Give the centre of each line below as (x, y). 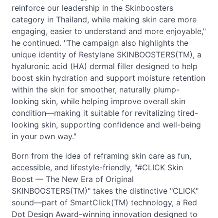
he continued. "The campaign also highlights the (100, 43)
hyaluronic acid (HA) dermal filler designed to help (105, 66)
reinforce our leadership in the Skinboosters (92, 8)
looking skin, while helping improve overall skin (99, 101)
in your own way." (44, 136)
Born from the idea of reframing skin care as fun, (101, 156)
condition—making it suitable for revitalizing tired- (105, 113)
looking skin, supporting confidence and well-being (106, 125)
